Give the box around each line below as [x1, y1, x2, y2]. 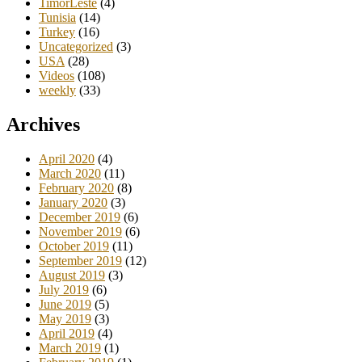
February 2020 [39, 181, 114, 196]
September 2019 [39, 254, 122, 268]
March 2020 [39, 166, 101, 181]
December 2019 [39, 210, 120, 225]
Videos [39, 69, 74, 83]
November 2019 [39, 225, 122, 239]
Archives [6, 114, 80, 136]
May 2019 [39, 312, 91, 326]
